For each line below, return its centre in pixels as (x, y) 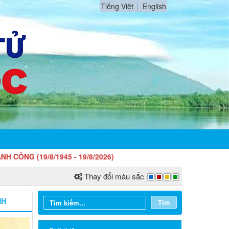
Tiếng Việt (117, 6)
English (154, 6)
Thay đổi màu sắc (114, 176)
